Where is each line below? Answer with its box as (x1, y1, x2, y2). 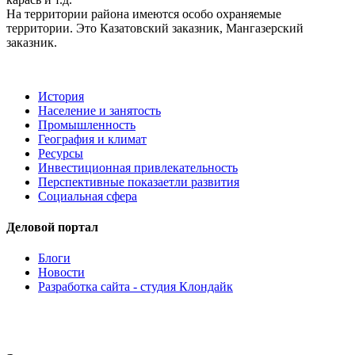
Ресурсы (38, 146, 83, 160)
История (38, 89, 84, 103)
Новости (38, 265, 85, 280)
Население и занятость (38, 103, 161, 117)
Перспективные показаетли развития (38, 174, 239, 189)
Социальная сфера (38, 189, 137, 203)
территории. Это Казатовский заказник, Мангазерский (6, 21, 303, 35)
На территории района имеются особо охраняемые (6, 6, 281, 21)
